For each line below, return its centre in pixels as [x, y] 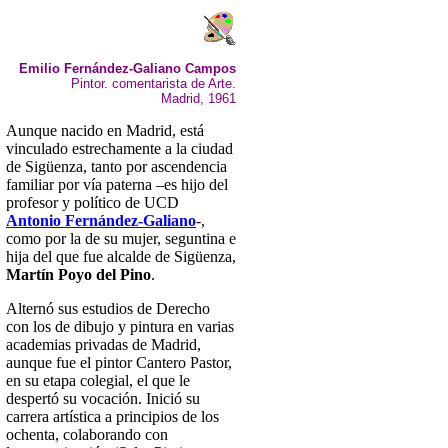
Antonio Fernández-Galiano [101, 220]
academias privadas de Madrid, [103, 344]
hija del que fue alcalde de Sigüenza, [121, 256]
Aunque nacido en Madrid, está [105, 130]
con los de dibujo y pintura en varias [120, 326]
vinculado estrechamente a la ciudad [119, 148]
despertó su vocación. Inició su [103, 398]
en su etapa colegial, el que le [98, 380]
